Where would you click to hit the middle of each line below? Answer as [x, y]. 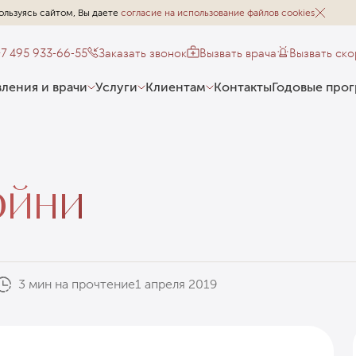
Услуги [117, 87]
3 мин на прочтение [76, 284]
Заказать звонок [143, 52]
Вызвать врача [238, 52]
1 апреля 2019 [176, 284]
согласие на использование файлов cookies [218, 13]
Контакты [243, 87]
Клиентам [176, 87]
